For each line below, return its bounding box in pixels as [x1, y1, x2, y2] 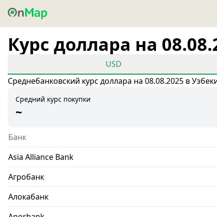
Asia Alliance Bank [8, 152, 74, 162]
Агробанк [8, 171, 44, 182]
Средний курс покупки [15, 94, 91, 104]
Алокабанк [8, 191, 48, 202]
